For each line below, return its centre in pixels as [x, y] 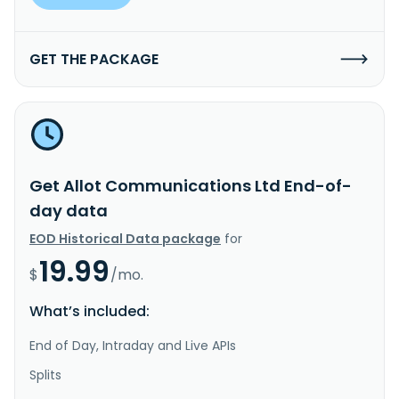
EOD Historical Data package [125, 238]
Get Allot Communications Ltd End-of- [191, 185]
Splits [45, 375]
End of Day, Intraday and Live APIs [133, 345]
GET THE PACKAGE [94, 59]
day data [69, 210]
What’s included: [90, 311]
